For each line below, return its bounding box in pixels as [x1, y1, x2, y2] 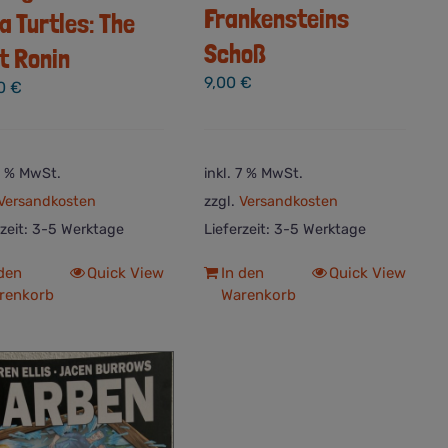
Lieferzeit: [204, 220, 275, 238]
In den [221, 263, 265, 282]
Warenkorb [221, 285, 297, 304]
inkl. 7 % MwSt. [204, 164, 304, 182]
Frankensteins [204, 2, 350, 35]
